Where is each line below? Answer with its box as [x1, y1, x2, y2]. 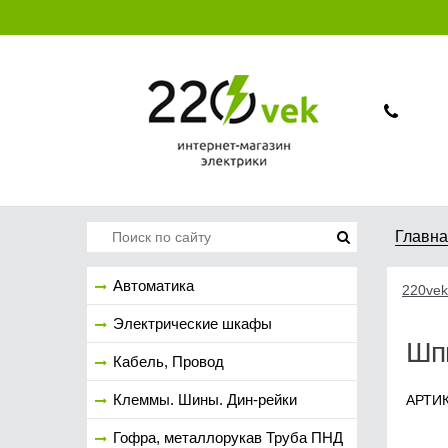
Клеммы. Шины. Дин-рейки [113, 391, 297, 408]
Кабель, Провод [113, 353, 224, 370]
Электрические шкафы [113, 315, 272, 332]
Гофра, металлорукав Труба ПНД [113, 429, 343, 446]
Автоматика [113, 277, 194, 294]
